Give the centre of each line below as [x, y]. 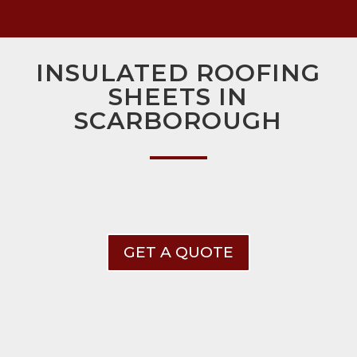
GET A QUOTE [178, 252]
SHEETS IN [178, 97]
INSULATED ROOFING [178, 73]
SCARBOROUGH [178, 121]
